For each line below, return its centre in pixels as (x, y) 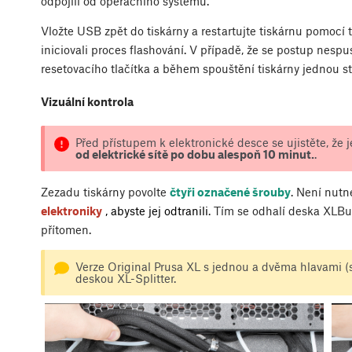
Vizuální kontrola (87, 102)
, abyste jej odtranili (157, 210)
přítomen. (66, 229)
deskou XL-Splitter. (127, 278)
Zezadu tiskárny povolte (105, 191)
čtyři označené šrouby (230, 191)
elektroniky (71, 210)
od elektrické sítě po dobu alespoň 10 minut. (194, 154)
